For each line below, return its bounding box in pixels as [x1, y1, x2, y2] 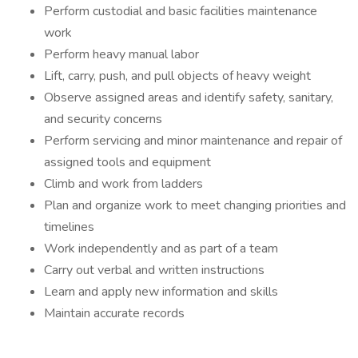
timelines [44, 218, 94, 236]
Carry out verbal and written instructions [44, 261, 265, 279]
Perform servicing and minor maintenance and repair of [44, 132, 342, 149]
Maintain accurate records [44, 304, 185, 322]
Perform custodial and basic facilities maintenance [44, 2, 317, 20]
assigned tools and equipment [44, 153, 211, 171]
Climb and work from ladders [44, 175, 203, 193]
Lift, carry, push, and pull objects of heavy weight [44, 67, 311, 85]
